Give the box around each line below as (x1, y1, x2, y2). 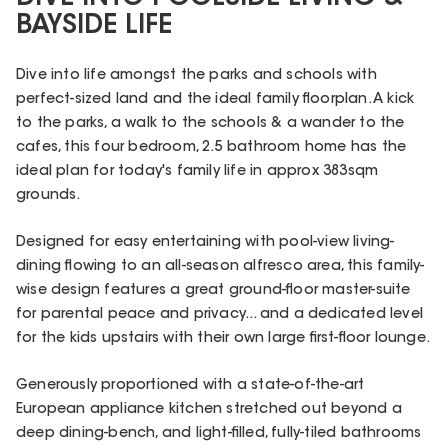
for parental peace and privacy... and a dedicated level (16, 307, 424, 322)
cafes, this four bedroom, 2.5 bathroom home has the (16, 140, 407, 155)
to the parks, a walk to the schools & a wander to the (16, 116, 405, 131)
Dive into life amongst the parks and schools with (16, 68, 377, 83)
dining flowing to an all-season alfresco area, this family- (16, 259, 425, 274)
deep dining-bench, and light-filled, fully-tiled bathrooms (16, 427, 422, 442)
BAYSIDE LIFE (16, 13, 172, 40)
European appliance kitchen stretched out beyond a (16, 403, 402, 418)
